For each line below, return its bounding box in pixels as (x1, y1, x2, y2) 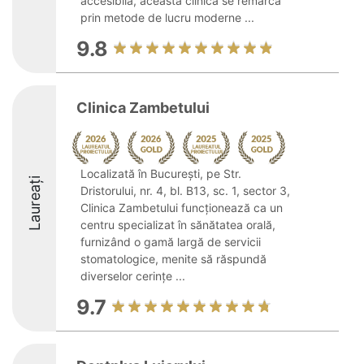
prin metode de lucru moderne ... (80, 11, 254, 24)
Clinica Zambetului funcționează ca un (80, 201, 283, 214)
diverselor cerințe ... (80, 269, 185, 283)
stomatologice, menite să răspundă (80, 252, 266, 266)
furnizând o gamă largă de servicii (80, 235, 261, 249)
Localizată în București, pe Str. (80, 167, 241, 180)
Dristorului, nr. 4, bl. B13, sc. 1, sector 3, (80, 184, 290, 197)
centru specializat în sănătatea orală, (80, 218, 275, 232)
